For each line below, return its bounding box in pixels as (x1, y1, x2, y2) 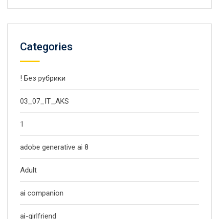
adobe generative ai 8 (20, 143, 88, 152)
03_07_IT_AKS (20, 97, 69, 106)
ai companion (20, 189, 64, 197)
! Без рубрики (20, 74, 66, 83)
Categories (20, 41, 73, 53)
